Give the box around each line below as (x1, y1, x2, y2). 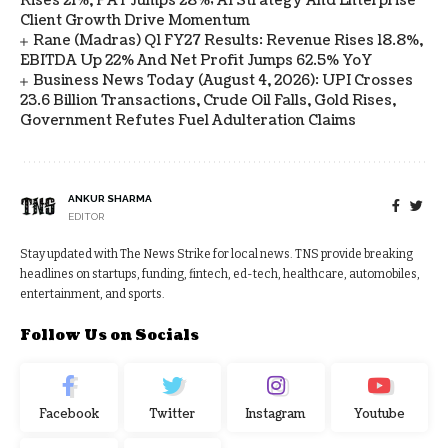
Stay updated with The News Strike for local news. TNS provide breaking (20, 247, 413, 262)
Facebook (38, 406, 99, 424)
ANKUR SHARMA (68, 193, 152, 205)
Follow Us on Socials (20, 326, 199, 346)
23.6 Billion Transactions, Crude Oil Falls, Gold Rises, (20, 91, 396, 111)
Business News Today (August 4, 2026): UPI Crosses (33, 71, 414, 91)
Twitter (149, 406, 195, 424)
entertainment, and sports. (20, 287, 165, 302)
